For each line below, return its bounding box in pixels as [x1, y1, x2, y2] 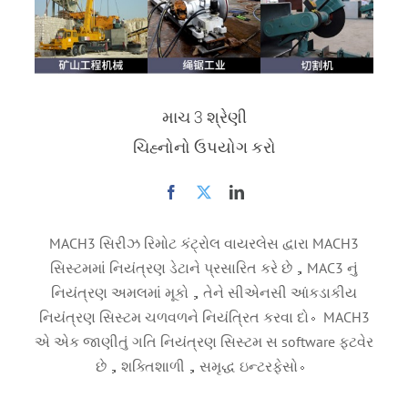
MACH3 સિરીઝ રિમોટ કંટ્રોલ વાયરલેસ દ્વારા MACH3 [49, 234, 359, 253]
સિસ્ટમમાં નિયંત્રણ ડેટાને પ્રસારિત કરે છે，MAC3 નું [50, 259, 358, 278]
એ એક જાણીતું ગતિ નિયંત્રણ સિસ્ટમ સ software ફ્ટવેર [35, 332, 373, 352]
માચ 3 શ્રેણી [161, 106, 247, 128]
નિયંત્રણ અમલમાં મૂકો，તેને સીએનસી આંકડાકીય [51, 283, 357, 302]
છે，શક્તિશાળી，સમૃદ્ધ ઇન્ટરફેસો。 [96, 357, 312, 376]
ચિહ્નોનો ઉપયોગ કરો [132, 136, 276, 158]
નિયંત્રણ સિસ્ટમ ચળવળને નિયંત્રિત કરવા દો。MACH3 [38, 308, 370, 327]
